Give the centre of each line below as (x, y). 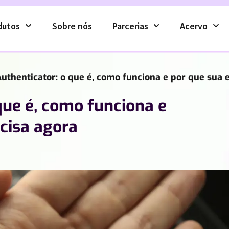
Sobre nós (72, 26)
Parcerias (130, 26)
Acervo (194, 26)
